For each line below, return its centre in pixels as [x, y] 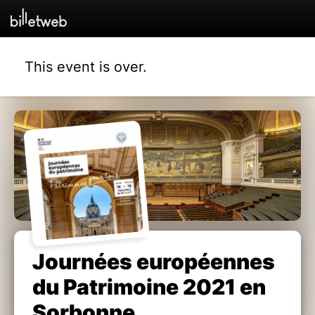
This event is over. [86, 66]
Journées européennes [154, 261]
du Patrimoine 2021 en [149, 287]
